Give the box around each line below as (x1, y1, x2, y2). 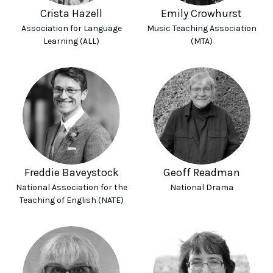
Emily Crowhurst (161, 7, 243, 20)
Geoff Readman (163, 166, 240, 179)
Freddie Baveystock (24, 166, 119, 179)
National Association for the (15, 182, 127, 193)
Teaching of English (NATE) (19, 195, 124, 205)
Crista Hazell (40, 7, 103, 20)
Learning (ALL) (43, 36, 100, 46)
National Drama (169, 182, 233, 193)
